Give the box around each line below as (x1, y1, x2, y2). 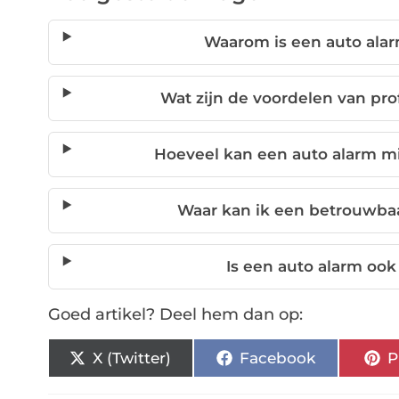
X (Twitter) (93, 348, 172, 367)
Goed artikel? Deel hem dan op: (47, 305, 303, 325)
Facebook (239, 348, 315, 367)
